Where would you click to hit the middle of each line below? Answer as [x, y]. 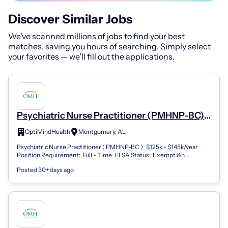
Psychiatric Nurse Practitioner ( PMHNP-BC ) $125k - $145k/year [108, 147]
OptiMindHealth [48, 132]
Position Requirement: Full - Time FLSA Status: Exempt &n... [103, 155]
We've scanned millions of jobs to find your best [96, 36]
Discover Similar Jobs [70, 19]
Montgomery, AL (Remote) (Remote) [94, 126]
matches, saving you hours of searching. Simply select [109, 46]
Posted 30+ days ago [45, 170]
